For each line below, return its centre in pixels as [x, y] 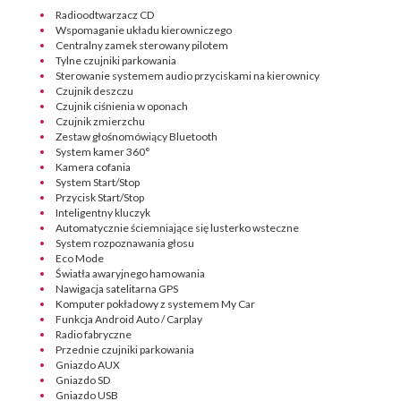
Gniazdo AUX [88, 365]
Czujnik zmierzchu [100, 121]
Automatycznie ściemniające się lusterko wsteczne [177, 228]
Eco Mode [80, 258]
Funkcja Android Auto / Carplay [129, 319]
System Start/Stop [98, 182]
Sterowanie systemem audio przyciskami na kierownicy [188, 76]
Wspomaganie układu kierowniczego [144, 30]
